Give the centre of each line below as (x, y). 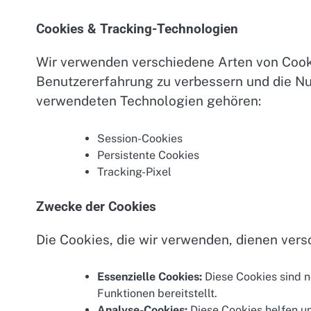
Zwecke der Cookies (96, 207)
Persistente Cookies (148, 155)
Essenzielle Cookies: (150, 277)
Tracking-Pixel (134, 171)
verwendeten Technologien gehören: (149, 101)
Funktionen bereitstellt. (157, 294)
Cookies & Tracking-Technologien (137, 30)
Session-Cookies (140, 138)
